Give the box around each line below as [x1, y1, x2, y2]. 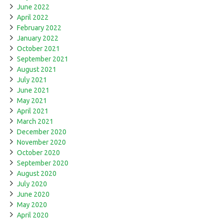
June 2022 [17, 3, 50, 11]
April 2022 [17, 13, 49, 22]
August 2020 [17, 169, 56, 178]
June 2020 [17, 190, 50, 199]
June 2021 [17, 86, 50, 95]
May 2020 [17, 201, 47, 209]
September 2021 [17, 55, 68, 63]
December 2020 [17, 128, 66, 136]
